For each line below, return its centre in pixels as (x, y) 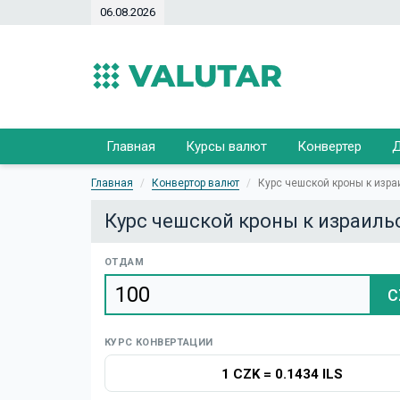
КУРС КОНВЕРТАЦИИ (159, 342)
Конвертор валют (196, 183)
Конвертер (329, 146)
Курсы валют (226, 146)
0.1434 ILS (308, 374)
